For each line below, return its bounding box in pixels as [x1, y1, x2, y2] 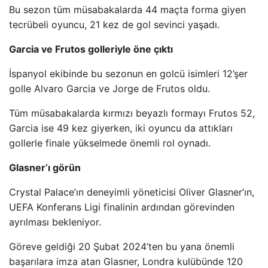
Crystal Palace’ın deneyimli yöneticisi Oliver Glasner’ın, [9, 186, 254, 198]
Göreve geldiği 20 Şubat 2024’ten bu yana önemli [9, 240, 234, 252]
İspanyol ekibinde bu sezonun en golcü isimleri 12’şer [9, 68, 248, 80]
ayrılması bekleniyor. [9, 216, 101, 228]
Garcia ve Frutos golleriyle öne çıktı [9, 43, 173, 55]
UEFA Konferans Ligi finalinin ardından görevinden [9, 201, 234, 213]
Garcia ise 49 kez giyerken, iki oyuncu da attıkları [9, 122, 233, 134]
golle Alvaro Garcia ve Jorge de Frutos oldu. [9, 83, 210, 95]
